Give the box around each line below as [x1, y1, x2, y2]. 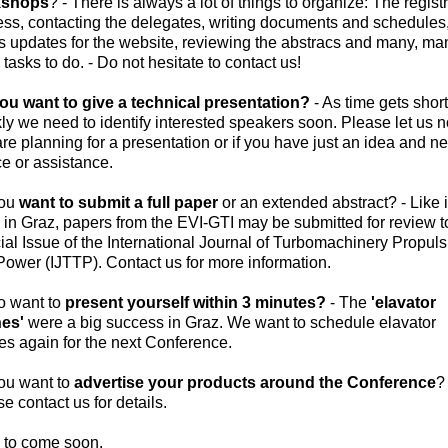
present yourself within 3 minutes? [65, 293, 326, 311]
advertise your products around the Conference [74, 373, 436, 391]
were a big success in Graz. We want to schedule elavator [24, 313, 436, 331]
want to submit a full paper [19, 193, 218, 211]
